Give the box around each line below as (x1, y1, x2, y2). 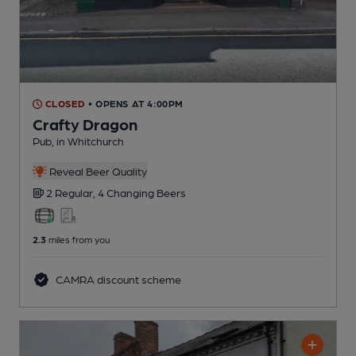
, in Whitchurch (52, 134, 124, 148)
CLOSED (42, 98, 86, 110)
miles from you (46, 234, 110, 246)
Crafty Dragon (33, 114, 137, 134)
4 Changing (98, 186, 157, 199)
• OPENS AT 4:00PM (87, 98, 184, 110)
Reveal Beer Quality (46, 164, 147, 178)
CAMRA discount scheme (52, 273, 181, 286)
